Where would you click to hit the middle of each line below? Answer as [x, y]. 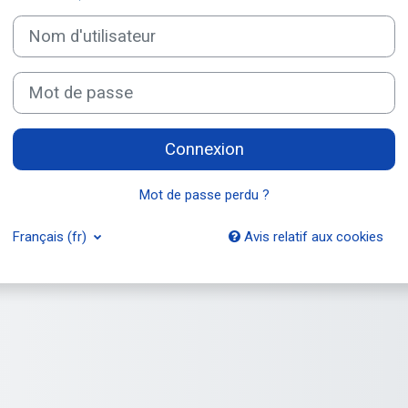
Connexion [204, 149]
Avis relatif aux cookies [311, 236]
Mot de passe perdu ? [204, 194]
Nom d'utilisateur [63, 24]
